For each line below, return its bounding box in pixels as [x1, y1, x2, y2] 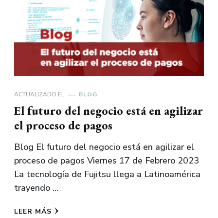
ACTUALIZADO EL [14, 91, 66, 99]
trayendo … [14, 182, 58, 194]
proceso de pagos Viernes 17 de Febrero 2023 [14, 155, 199, 167]
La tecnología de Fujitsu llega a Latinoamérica [14, 168, 200, 181]
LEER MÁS [14, 207, 52, 217]
